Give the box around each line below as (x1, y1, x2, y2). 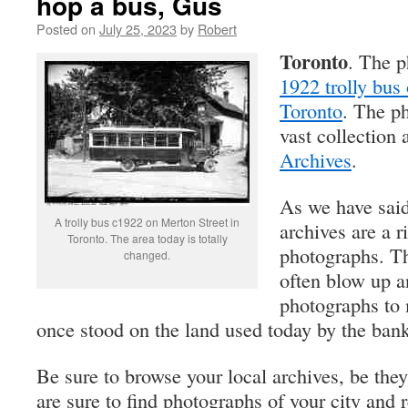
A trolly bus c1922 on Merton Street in (55, 214, 240, 229)
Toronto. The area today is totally (66, 230, 228, 246)
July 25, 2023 (99, 19, 177, 38)
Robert (198, 19, 237, 38)
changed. (124, 247, 170, 262)
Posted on (36, 19, 96, 38)
